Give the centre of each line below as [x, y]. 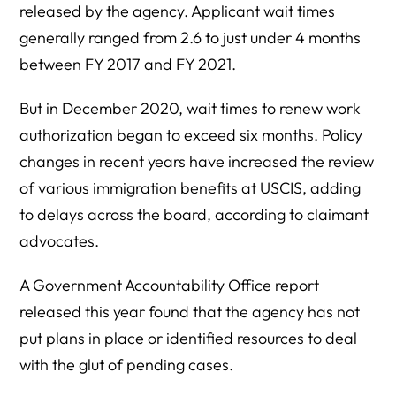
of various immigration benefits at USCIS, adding [190, 188]
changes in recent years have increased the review [197, 161]
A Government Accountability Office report [170, 285]
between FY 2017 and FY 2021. [128, 64]
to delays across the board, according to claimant [194, 214]
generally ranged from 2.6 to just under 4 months [190, 38]
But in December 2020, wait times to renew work [190, 108]
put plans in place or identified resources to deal [189, 338]
